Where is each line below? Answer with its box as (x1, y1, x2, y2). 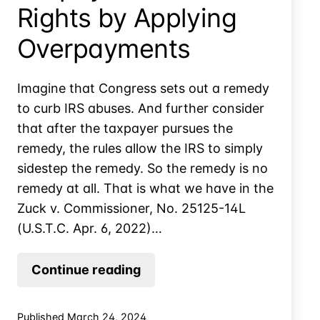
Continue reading (31, 261, 141, 277)
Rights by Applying (17, 1, 237, 34)
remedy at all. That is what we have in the (17, 180, 274, 196)
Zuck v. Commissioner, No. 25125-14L (17, 200, 246, 216)
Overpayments (17, 32, 191, 64)
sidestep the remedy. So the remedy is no (17, 160, 268, 176)
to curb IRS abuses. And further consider (17, 100, 264, 116)
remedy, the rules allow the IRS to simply (17, 140, 263, 156)
